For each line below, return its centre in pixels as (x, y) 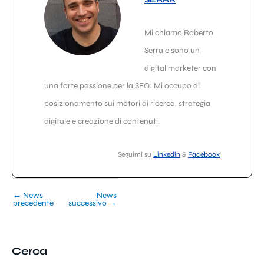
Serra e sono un (172, 50)
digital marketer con (180, 68)
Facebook (204, 154)
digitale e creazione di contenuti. (102, 121)
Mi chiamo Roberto (179, 32)
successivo (88, 203)
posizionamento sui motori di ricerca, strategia (127, 103)
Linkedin (167, 154)
